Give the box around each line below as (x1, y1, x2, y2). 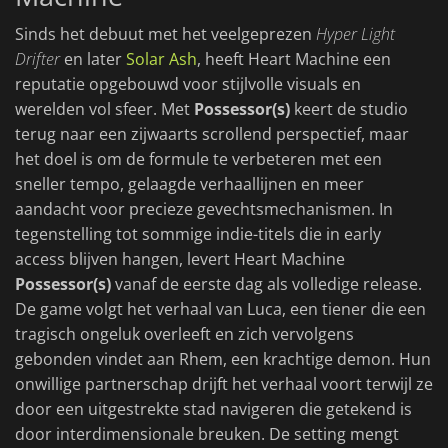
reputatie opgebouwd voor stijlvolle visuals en (15, 73, 361, 96)
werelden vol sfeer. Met (15, 98, 194, 121)
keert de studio (290, 98, 408, 121)
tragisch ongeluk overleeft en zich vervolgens (15, 323, 354, 346)
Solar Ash (126, 48, 197, 71)
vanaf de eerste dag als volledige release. (111, 273, 422, 296)
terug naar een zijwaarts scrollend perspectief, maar (15, 123, 409, 146)
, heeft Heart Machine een (197, 48, 391, 71)
